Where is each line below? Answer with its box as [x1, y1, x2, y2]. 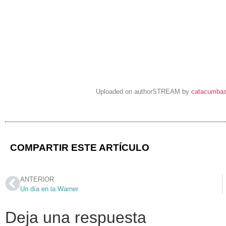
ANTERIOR [20, 175, 54, 183]
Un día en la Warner [20, 185, 78, 193]
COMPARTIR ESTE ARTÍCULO [10, 142, 149, 153]
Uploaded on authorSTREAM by [96, 88, 191, 96]
